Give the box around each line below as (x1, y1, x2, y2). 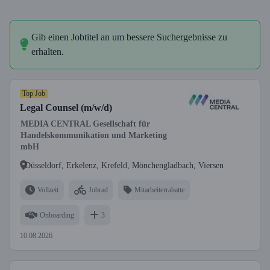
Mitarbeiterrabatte (134, 185, 184, 194)
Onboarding (40, 210, 74, 219)
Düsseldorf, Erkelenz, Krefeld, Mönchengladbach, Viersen (25, 160, 224, 170)
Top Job (22, 89, 45, 98)
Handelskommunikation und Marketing (20, 131, 167, 140)
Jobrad (89, 185, 108, 194)
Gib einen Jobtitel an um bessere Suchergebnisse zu (31, 32, 227, 42)
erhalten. (31, 46, 64, 57)
